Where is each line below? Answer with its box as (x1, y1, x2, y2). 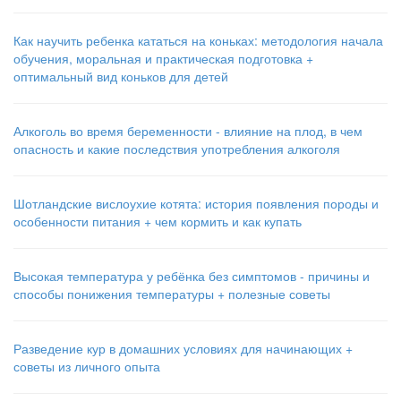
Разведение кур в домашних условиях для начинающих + (13, 339, 353, 358)
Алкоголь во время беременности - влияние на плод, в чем (13, 122, 363, 141)
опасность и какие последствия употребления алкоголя (13, 140, 340, 158)
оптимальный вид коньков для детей (13, 67, 228, 86)
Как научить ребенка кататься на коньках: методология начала (13, 31, 383, 50)
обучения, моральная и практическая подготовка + (13, 49, 313, 68)
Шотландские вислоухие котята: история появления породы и (13, 194, 379, 213)
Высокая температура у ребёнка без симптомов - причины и (13, 267, 370, 286)
